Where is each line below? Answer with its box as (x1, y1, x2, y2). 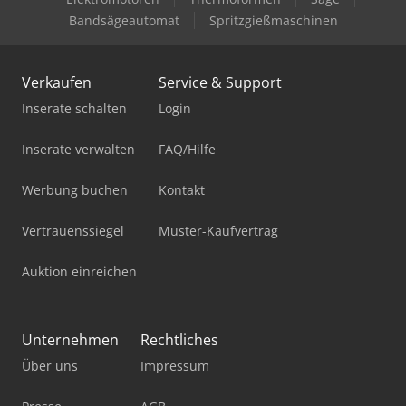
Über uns (22, 356, 78, 374)
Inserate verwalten (22, 140, 135, 158)
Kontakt (159, 180, 205, 198)
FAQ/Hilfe (159, 140, 216, 158)
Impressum (140, 356, 209, 374)
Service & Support (159, 72, 282, 92)
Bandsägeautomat (68, 11, 179, 29)
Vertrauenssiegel (22, 221, 124, 239)
